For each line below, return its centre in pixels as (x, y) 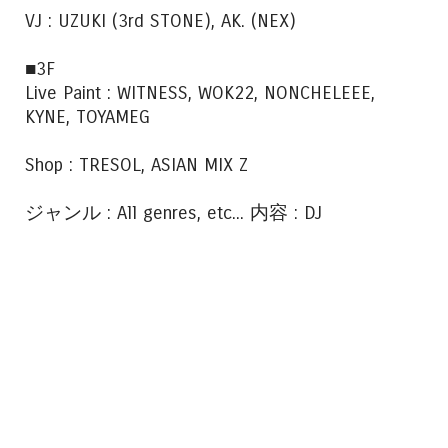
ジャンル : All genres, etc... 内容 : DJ (173, 212)
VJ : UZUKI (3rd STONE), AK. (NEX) (160, 20)
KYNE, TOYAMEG (87, 116)
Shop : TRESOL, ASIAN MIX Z (136, 164)
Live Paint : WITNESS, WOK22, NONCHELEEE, (200, 92)
